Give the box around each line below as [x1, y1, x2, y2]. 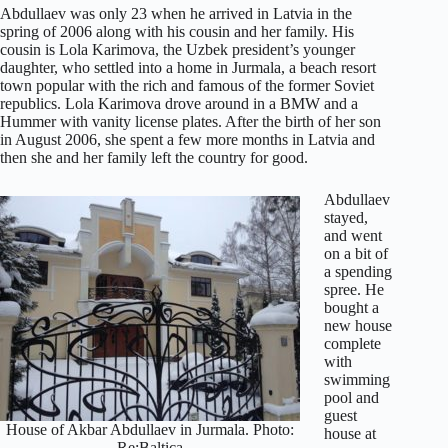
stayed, [324, 209, 368, 227]
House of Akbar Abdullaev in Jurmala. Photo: [6, 420, 294, 438]
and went [324, 227, 382, 245]
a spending [324, 263, 392, 281]
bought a [324, 299, 379, 317]
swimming [324, 371, 390, 389]
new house [324, 317, 392, 335]
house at [324, 425, 376, 443]
